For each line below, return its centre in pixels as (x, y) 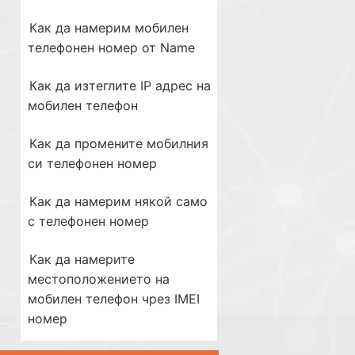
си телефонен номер (92, 163)
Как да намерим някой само (118, 201)
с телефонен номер (88, 221)
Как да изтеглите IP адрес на (120, 86)
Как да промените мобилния (119, 143)
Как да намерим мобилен (109, 28)
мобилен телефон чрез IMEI (114, 299)
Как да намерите (82, 259)
